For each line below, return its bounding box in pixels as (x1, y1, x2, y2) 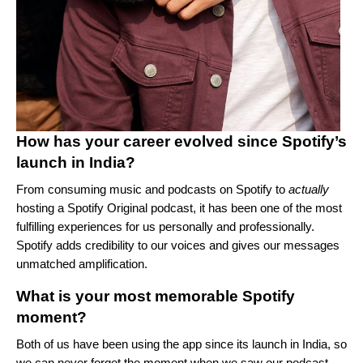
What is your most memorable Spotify (16, 287, 295, 305)
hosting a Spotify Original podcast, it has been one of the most (16, 200, 342, 215)
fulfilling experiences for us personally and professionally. (16, 219, 314, 233)
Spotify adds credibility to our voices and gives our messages (16, 237, 340, 252)
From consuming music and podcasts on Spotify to (16, 181, 288, 196)
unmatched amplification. (16, 256, 151, 271)
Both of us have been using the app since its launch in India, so (16, 336, 347, 351)
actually (288, 181, 329, 196)
